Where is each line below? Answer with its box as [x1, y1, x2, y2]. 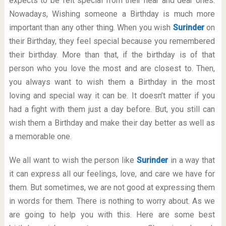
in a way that [167, 155, 215, 165]
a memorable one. [9, 132, 72, 141]
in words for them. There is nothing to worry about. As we [9, 196, 215, 206]
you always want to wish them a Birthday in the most [9, 77, 215, 87]
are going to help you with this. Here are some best [9, 210, 215, 219]
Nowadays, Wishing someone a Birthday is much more [9, 9, 215, 19]
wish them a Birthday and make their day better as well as [9, 118, 215, 128]
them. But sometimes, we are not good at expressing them [9, 183, 215, 192]
